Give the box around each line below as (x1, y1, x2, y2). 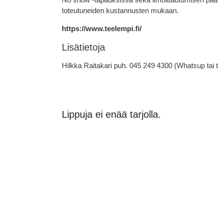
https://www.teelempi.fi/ (62, 24, 142, 33)
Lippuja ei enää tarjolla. (62, 109, 161, 120)
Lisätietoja (62, 42, 108, 53)
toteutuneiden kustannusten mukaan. (62, 6, 179, 15)
